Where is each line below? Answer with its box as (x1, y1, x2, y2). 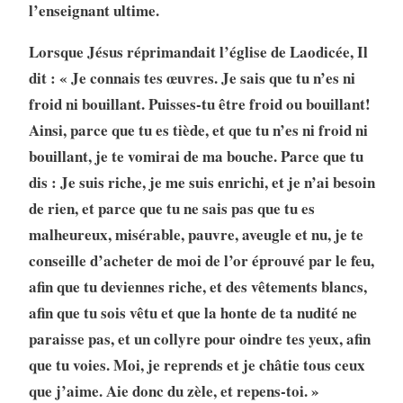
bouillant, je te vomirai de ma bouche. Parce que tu (28, 145, 363, 168)
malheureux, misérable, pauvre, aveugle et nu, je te (28, 223, 363, 246)
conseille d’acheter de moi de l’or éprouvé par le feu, (28, 249, 374, 273)
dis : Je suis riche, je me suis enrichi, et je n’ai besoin (28, 171, 375, 194)
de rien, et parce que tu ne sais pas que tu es (28, 197, 315, 220)
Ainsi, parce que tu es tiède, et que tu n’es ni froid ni (28, 119, 368, 142)
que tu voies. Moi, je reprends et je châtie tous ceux (28, 354, 365, 377)
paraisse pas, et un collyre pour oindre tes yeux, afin (28, 327, 371, 351)
